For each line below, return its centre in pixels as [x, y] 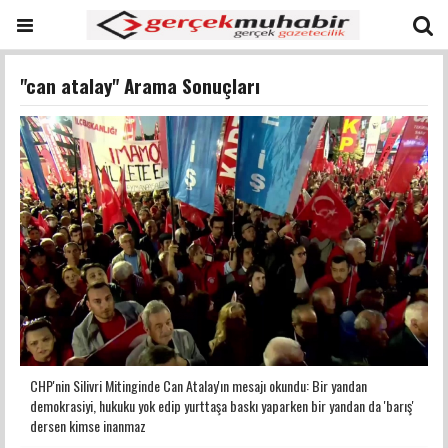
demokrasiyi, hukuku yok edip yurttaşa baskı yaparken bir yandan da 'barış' [222, 406]
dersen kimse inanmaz [88, 426]
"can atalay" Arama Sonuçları [140, 85]
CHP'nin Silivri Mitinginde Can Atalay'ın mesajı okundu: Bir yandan [198, 386]
